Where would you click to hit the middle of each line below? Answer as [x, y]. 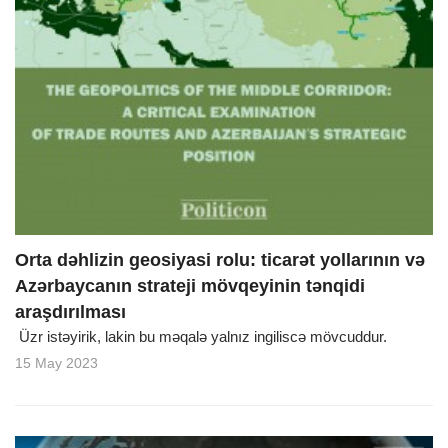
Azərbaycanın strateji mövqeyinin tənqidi [190, 286]
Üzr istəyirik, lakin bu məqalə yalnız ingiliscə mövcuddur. [201, 337]
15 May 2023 [56, 363]
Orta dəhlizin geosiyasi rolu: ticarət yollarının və [220, 260]
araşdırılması [70, 312]
